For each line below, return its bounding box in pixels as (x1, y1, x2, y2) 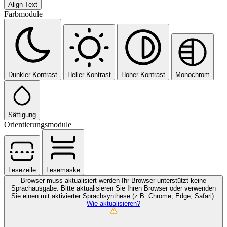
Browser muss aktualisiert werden (21, 176, 122, 184)
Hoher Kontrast (121, 70, 165, 79)
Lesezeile (8, 166, 36, 174)
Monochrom (175, 70, 210, 79)
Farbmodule (4, 9, 43, 18)
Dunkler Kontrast (8, 70, 57, 79)
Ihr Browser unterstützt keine (122, 176, 206, 184)
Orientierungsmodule (4, 120, 71, 129)
